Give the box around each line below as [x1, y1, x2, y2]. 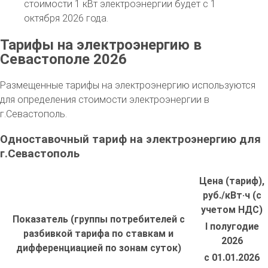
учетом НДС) [201, 204, 263, 216]
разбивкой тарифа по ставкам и [23, 228, 173, 240]
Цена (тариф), [199, 175, 264, 187]
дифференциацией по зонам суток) [16, 242, 181, 254]
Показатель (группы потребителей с [12, 214, 185, 226]
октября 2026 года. [24, 12, 108, 24]
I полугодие [205, 221, 259, 233]
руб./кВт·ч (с [202, 190, 261, 202]
